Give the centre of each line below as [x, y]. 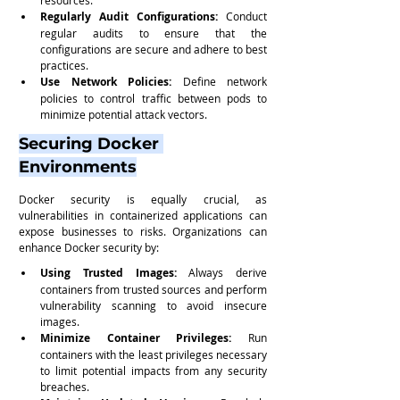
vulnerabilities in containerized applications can [143, 215]
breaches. [65, 386]
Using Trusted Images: [108, 272]
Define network [219, 81]
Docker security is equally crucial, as [143, 199]
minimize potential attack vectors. [124, 114]
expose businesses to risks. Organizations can [143, 231]
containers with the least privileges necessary [154, 354]
